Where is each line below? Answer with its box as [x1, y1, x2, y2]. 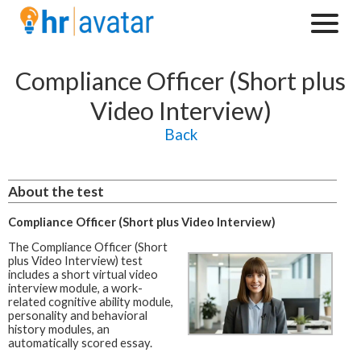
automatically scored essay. [8, 336, 152, 351]
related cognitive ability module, [8, 295, 173, 309]
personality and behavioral [8, 309, 147, 323]
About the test [8, 183, 104, 200]
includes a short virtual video [8, 268, 158, 282]
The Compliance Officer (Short [8, 240, 168, 255]
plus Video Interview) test [8, 254, 143, 268]
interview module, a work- [8, 281, 143, 296]
